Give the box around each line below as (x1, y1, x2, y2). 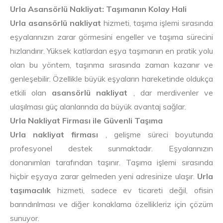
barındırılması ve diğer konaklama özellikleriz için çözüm (10, 199, 213, 209)
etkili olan (10, 87, 52, 98)
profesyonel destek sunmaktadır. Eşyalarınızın (10, 143, 213, 153)
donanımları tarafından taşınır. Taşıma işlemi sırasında (10, 157, 213, 167)
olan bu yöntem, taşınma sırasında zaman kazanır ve (10, 59, 213, 70)
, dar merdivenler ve (127, 87, 214, 98)
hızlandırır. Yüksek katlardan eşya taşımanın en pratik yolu (10, 45, 213, 56)
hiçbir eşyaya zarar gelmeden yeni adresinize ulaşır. (10, 171, 197, 181)
